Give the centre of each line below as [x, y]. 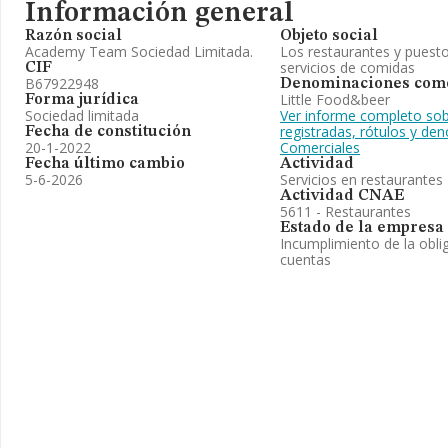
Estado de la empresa [362, 228]
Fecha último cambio [105, 164]
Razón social [73, 36]
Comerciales [320, 147]
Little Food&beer [335, 99]
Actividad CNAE [342, 196]
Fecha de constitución [108, 132]
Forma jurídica [82, 100]
